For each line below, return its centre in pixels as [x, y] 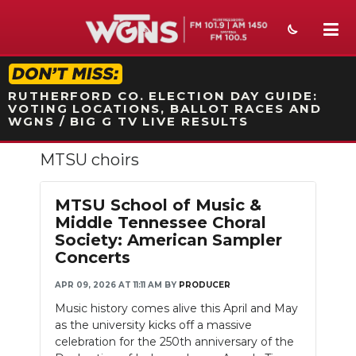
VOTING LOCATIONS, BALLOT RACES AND [165, 108]
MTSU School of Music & [158, 205]
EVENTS [46, 266]
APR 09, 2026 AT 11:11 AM [108, 285]
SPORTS [47, 197]
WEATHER [53, 232]
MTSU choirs [89, 160]
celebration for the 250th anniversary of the [174, 342]
